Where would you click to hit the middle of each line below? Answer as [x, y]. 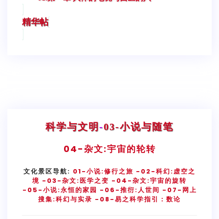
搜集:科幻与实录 [65, 199]
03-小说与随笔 [139, 126]
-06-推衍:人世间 [130, 190]
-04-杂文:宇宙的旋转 [148, 180]
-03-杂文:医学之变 [76, 180]
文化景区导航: [48, 171]
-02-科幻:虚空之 [166, 171]
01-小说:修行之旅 [104, 171]
